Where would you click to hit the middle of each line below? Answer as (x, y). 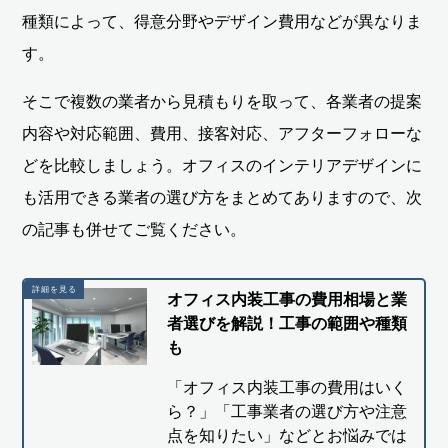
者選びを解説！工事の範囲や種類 (286, 324)
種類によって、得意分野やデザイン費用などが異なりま (222, 22)
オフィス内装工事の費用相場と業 (286, 300)
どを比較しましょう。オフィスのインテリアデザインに (222, 166)
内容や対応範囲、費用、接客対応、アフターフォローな (222, 134)
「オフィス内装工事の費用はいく (286, 388)
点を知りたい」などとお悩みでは (286, 436)
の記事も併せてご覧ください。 (134, 230)
